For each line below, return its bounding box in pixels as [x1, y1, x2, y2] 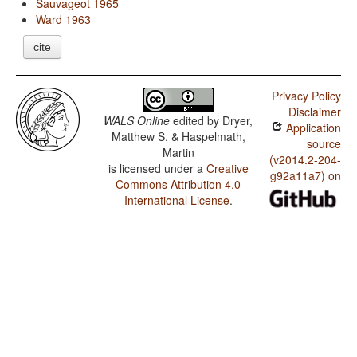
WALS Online [104, 112, 171, 129]
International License [124, 192, 229, 209]
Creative [206, 160, 249, 177]
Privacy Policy [271, 88, 341, 104]
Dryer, [222, 112, 253, 129]
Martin [162, 144, 194, 161]
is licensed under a [108, 160, 206, 177]
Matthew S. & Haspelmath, [111, 128, 245, 145]
